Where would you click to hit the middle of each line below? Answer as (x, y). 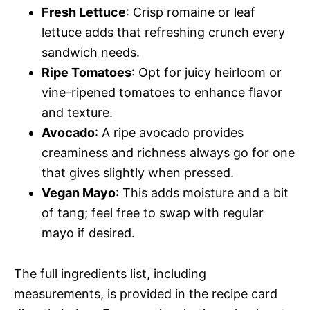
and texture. (77, 112)
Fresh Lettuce (84, 12)
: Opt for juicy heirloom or (207, 72)
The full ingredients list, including (110, 273)
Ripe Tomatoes (86, 72)
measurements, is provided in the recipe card (146, 293)
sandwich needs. (91, 52)
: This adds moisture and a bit (202, 192)
